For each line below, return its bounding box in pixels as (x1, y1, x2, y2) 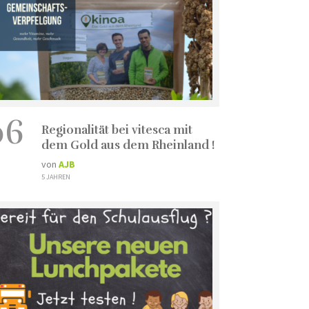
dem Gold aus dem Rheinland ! (41, 137, 215, 152)
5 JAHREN (41, 172, 70, 181)
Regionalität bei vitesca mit (41, 122, 192, 137)
